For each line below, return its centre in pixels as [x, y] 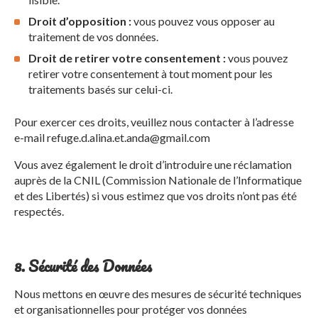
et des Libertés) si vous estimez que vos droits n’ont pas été [155, 196]
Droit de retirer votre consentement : [127, 58]
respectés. [39, 211]
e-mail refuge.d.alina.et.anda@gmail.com [112, 137]
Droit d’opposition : [80, 21]
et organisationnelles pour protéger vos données [131, 309]
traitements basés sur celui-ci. [100, 89]
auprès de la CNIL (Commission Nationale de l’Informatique [158, 180]
